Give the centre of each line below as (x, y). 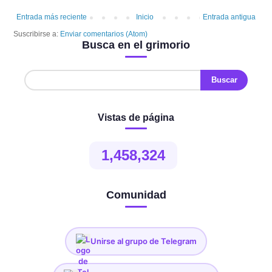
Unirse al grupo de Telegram (143, 241)
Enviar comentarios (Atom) (104, 34)
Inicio (145, 17)
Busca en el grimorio (136, 45)
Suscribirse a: (37, 34)
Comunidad (136, 195)
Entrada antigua (229, 17)
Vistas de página (136, 117)
